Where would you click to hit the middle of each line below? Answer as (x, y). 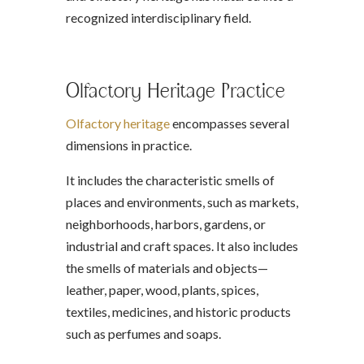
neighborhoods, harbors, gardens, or (165, 224)
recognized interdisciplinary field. (158, 17)
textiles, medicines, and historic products (178, 312)
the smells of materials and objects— (167, 268)
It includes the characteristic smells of (170, 180)
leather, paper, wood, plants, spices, (162, 290)
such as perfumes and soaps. (143, 334)
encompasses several (229, 123)
